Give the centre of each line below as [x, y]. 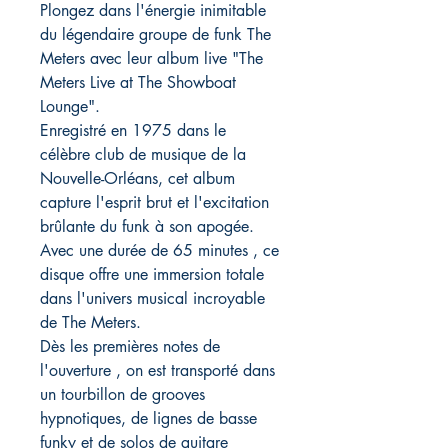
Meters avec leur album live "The [151, 59]
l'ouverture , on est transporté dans [157, 371]
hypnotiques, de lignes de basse [148, 419]
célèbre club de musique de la [143, 155]
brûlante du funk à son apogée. [147, 227]
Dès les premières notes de [130, 347]
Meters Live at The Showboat [138, 83]
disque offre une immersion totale [152, 275]
